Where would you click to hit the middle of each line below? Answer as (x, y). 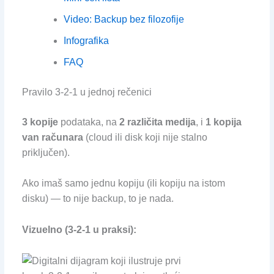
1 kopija (223, 122)
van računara (52, 137)
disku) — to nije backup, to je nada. (98, 199)
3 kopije (40, 122)
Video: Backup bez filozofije (124, 19)
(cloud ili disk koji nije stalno (145, 137)
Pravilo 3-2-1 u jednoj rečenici (87, 92)
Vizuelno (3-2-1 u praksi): (79, 230)
